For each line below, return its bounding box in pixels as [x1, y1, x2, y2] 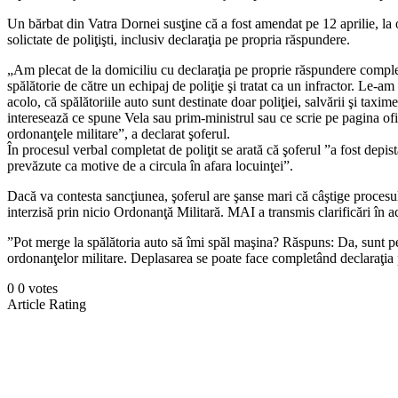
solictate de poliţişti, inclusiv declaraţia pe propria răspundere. [7, 31, 350, 47]
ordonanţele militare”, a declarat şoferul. [7, 125, 230, 141]
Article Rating [7, 296, 86, 312]
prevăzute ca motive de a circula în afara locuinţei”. [7, 157, 293, 173]
